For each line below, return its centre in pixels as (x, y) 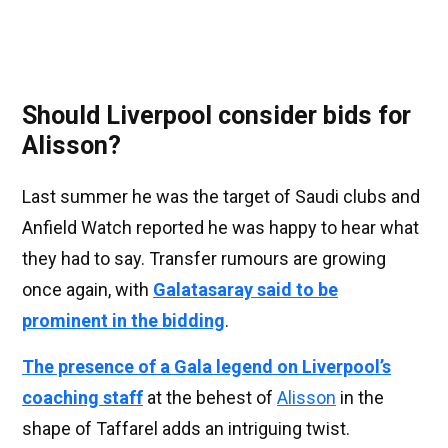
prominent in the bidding (123, 321)
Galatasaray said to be (245, 290)
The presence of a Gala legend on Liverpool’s (206, 367)
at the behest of (210, 398)
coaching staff (82, 398)
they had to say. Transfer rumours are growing (204, 259)
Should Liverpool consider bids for (216, 116)
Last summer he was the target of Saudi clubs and (221, 197)
